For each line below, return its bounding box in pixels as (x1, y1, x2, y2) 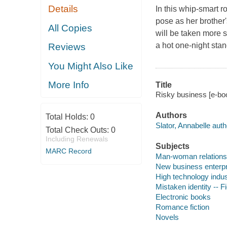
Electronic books (155, 192, 211, 201)
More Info (48, 80, 90, 91)
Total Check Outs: (45, 125, 111, 134)
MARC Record (45, 146, 92, 155)
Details (48, 4, 79, 15)
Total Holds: (45, 112, 90, 121)
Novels (155, 212, 179, 221)
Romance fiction (155, 202, 209, 211)
